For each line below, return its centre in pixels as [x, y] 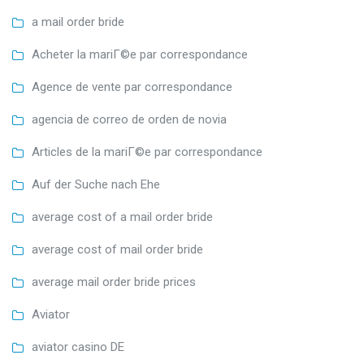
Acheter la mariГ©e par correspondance [140, 54]
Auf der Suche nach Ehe [96, 184]
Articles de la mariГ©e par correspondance [147, 152]
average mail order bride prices [114, 282]
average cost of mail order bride [117, 249]
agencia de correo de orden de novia [129, 119]
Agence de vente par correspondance [132, 87]
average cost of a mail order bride [122, 217]
